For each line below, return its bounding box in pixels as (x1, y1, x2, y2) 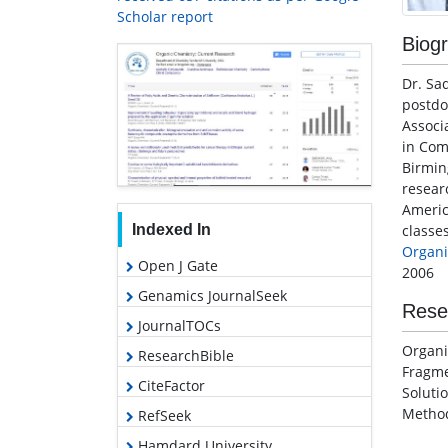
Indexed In (131, 221, 211, 239)
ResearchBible (134, 346, 234, 366)
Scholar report (117, 7, 213, 27)
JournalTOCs (134, 316, 221, 336)
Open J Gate (134, 256, 218, 276)
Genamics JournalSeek (134, 286, 287, 306)
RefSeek (134, 406, 191, 426)
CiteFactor (134, 376, 205, 396)
